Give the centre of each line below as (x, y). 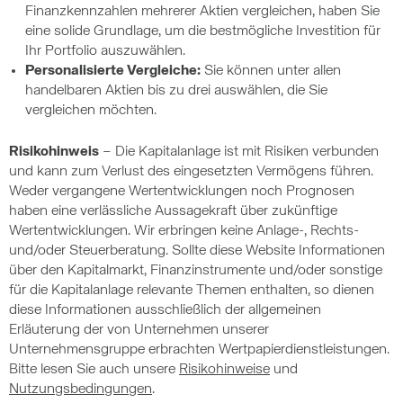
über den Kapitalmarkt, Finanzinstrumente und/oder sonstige (196, 271)
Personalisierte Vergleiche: (113, 72)
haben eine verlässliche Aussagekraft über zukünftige (173, 212)
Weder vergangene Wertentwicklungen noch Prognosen (182, 192)
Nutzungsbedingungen (81, 390)
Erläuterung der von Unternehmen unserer (139, 331)
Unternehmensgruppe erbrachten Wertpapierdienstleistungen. (199, 350)
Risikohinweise (224, 370)
